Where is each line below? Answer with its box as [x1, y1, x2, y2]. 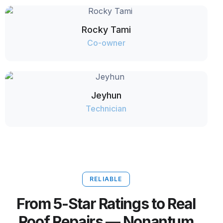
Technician [86, 103, 127, 113]
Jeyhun [91, 90, 121, 101]
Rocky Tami [81, 24, 131, 35]
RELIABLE [89, 175, 122, 183]
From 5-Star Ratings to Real [16, 194, 196, 213]
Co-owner [87, 37, 125, 48]
